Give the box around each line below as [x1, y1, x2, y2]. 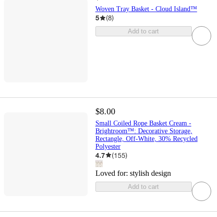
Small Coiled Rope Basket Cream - [95, 119, 191, 127]
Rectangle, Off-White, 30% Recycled [95, 135, 198, 142]
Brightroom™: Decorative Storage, [95, 127, 192, 135]
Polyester [95, 142, 121, 150]
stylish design [129, 169, 171, 177]
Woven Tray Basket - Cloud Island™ [95, 5, 197, 13]
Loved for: [95, 169, 130, 177]
